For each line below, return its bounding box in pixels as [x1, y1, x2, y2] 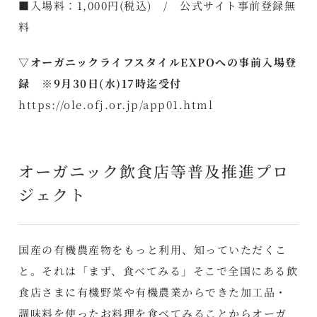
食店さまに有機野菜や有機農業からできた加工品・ [18, 284, 287, 300]
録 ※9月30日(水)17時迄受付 [18, 75, 182, 91]
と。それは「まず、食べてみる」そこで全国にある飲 [18, 263, 299, 279]
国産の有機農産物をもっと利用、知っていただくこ [18, 242, 287, 258]
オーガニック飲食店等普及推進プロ [18, 159, 290, 182]
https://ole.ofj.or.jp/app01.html [18, 96, 214, 112]
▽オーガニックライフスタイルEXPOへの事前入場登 [18, 54, 297, 69]
